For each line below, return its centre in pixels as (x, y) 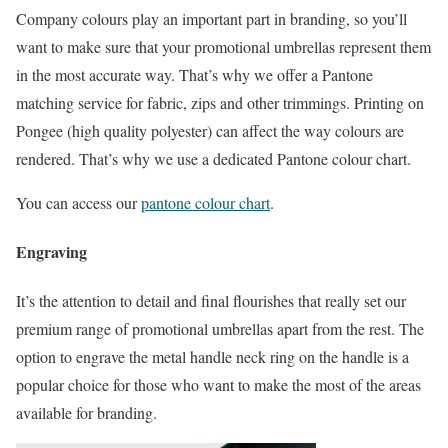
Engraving (51, 251)
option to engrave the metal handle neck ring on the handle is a (212, 357)
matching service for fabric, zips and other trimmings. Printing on (220, 102)
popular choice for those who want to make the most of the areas (218, 385)
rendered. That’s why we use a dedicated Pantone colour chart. (213, 158)
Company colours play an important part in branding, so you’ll (211, 18)
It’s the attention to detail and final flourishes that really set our (211, 301)
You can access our (78, 202)
